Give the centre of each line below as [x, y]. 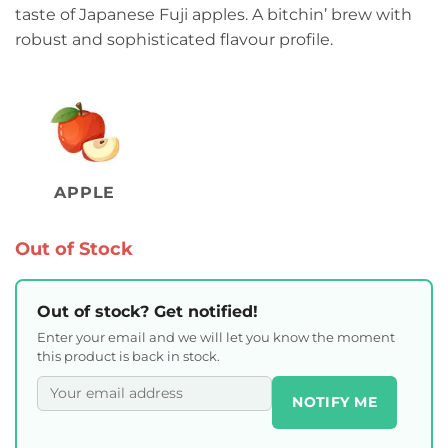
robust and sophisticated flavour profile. [174, 39]
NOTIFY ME [334, 401]
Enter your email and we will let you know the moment [216, 336]
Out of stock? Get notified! [147, 311]
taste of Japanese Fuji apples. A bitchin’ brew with [213, 14]
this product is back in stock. [128, 355]
